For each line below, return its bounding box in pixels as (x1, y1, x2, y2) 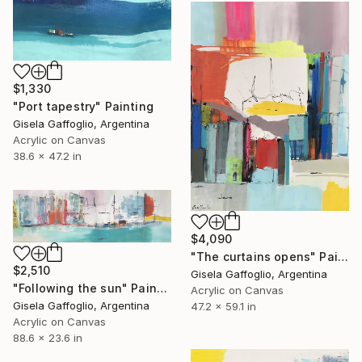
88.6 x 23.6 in (13, 331, 82, 345)
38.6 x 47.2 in (13, 149, 82, 162)
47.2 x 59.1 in (191, 299, 256, 313)
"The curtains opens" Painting (337, 249, 348, 263)
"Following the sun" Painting (156, 281, 167, 296)
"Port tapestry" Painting (13, 99, 154, 113)
